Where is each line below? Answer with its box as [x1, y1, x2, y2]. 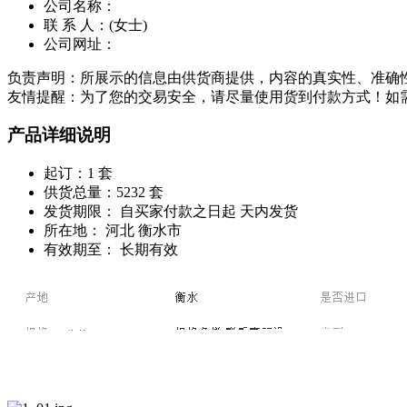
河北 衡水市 [102, 223, 182, 239]
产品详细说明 [7, 125, 111, 145]
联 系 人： [44, 16, 109, 33]
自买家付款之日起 [116, 203, 240, 220]
